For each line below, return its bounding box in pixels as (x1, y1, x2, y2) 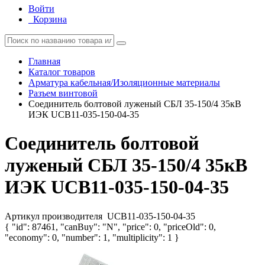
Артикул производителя (5, 211, 105, 221)
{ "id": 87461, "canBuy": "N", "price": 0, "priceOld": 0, (5, 221, 216, 232)
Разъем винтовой (28, 88, 98, 98)
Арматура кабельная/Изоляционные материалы (28, 77, 220, 88)
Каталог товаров (28, 67, 95, 77)
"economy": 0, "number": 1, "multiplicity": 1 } (5, 232, 179, 243)
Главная (28, 56, 60, 66)
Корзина (33, 14, 67, 24)
